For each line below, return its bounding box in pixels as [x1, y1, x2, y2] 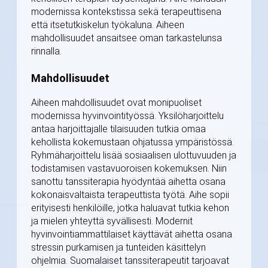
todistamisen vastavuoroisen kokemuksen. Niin [31, 163, 227, 175]
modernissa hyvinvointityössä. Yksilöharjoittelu [31, 110, 224, 122]
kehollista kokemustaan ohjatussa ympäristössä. [31, 136, 234, 148]
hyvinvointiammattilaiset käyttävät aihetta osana [31, 229, 232, 240]
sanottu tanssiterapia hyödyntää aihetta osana [31, 176, 226, 188]
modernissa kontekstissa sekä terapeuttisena [31, 6, 221, 18]
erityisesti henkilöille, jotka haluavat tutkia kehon [31, 202, 229, 214]
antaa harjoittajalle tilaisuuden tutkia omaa [31, 123, 206, 135]
